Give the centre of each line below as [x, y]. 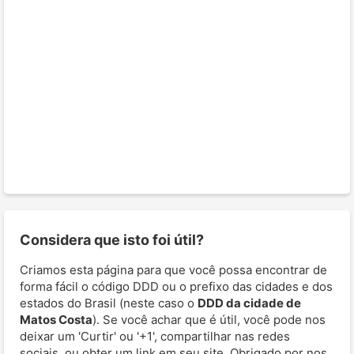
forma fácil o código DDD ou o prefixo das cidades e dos [176, 286]
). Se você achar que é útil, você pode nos [209, 319]
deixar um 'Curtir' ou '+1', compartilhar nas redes [155, 336]
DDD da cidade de [249, 303]
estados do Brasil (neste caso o [109, 303]
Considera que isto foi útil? [112, 239]
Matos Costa [56, 319]
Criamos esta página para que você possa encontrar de [173, 269]
